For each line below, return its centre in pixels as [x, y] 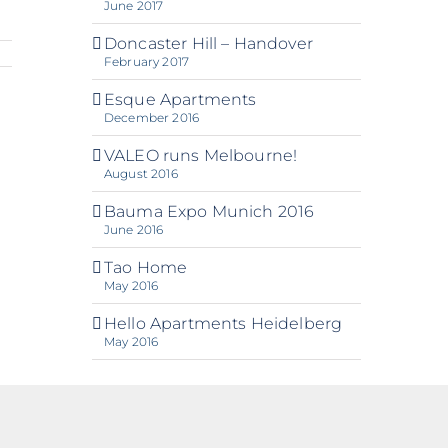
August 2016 [140, 173]
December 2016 [151, 117]
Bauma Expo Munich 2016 [209, 211]
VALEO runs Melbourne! [200, 155]
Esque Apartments [180, 99]
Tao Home [145, 267]
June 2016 [133, 229]
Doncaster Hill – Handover [208, 43]
